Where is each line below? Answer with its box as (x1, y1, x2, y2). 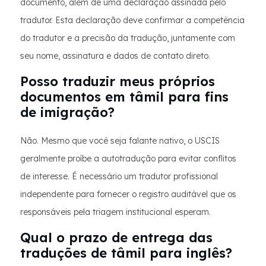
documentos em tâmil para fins (20, 88, 229, 105)
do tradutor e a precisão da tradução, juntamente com (20, 33, 235, 43)
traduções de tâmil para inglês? (20, 245, 232, 261)
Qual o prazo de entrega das (20, 229, 213, 246)
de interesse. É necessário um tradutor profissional (20, 171, 218, 182)
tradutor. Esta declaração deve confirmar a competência (20, 15, 245, 26)
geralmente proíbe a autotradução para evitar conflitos (20, 153, 236, 164)
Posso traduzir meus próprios (20, 73, 215, 90)
